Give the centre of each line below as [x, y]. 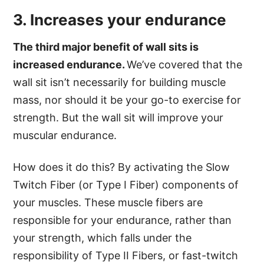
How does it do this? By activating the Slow [122, 167]
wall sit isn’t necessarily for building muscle [120, 82]
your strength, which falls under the [103, 237]
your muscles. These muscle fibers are [108, 202]
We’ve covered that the [185, 64]
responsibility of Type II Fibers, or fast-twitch [126, 255]
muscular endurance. [65, 135]
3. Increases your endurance [120, 19]
